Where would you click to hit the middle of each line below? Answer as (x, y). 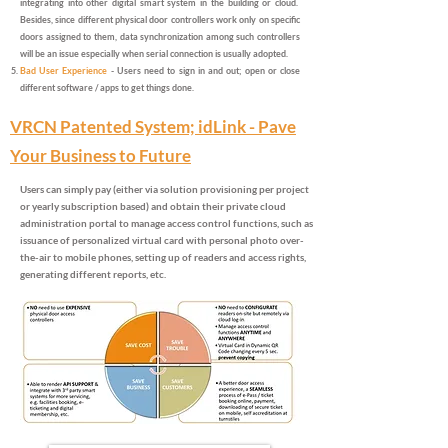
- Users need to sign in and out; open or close (204, 70)
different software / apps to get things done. (107, 87)
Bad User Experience (64, 70)
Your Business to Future (100, 155)
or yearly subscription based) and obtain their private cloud (153, 206)
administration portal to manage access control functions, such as (166, 223)
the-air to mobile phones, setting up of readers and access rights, (163, 257)
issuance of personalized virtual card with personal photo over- (162, 240)
